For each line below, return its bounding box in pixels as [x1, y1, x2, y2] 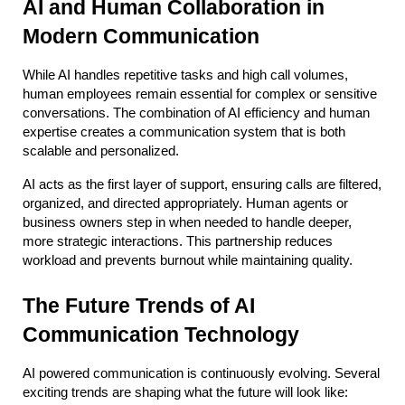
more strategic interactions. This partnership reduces [23, 234, 333, 250]
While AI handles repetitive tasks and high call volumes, [23, 68, 348, 83]
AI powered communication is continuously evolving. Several [23, 366, 380, 381]
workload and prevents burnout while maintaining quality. [23, 253, 353, 268]
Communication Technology [23, 323, 299, 347]
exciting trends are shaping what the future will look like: [23, 385, 348, 400]
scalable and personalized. [23, 144, 179, 159]
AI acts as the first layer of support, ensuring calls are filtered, [23, 177, 381, 193]
